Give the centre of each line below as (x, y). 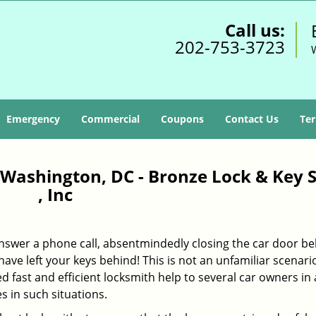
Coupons (182, 119)
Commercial (110, 119)
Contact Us (252, 119)
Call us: (255, 30)
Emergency (33, 119)
